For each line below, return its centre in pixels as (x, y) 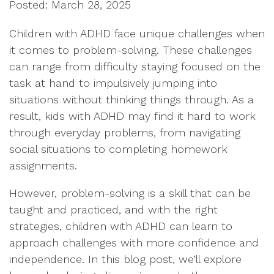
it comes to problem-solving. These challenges (131, 50)
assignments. (43, 165)
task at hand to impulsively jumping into (113, 83)
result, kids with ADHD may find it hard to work (132, 116)
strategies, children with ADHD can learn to (121, 226)
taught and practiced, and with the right (113, 209)
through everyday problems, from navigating (125, 132)
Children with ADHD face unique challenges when (137, 33)
